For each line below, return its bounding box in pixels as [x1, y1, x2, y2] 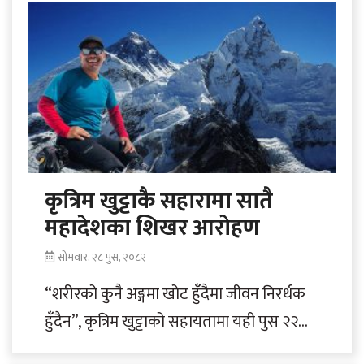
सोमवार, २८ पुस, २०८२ [58, 248, 146, 267]
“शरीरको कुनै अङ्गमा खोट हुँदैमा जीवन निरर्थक [45, 280, 305, 309]
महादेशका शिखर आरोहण [45, 209, 260, 248]
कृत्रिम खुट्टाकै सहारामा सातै [45, 182, 273, 221]
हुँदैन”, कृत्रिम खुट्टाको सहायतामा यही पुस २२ [45, 308, 298, 336]
